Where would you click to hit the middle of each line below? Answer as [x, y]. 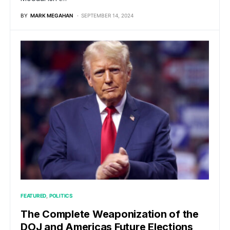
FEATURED [33, 195]
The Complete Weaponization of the [110, 214]
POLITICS [61, 195]
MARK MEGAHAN [52, 16]
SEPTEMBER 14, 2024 [107, 16]
